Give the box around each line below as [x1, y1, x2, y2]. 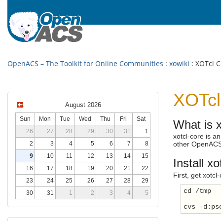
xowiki [169, 59, 189, 68]
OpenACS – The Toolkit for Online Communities [7, 59, 163, 68]
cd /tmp [184, 186, 211, 195]
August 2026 [65, 101, 101, 109]
